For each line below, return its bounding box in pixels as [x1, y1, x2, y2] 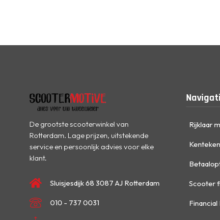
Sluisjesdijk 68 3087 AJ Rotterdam [50, 178, 160, 188]
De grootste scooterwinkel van [29, 119, 129, 129]
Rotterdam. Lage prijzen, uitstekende [29, 130, 148, 140]
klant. [29, 153, 47, 163]
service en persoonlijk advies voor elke [29, 141, 154, 151]
